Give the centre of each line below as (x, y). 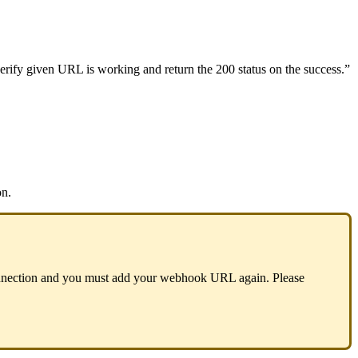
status (252, 69)
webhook (183, 277)
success (322, 69)
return (179, 69)
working (119, 69)
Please (288, 277)
